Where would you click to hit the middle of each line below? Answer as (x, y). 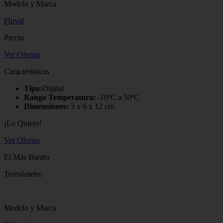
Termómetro (23, 174)
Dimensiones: (46, 106)
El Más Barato (27, 157)
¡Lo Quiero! (23, 123)
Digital (53, 88)
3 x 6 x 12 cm (91, 106)
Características (27, 71)
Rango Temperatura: (60, 97)
